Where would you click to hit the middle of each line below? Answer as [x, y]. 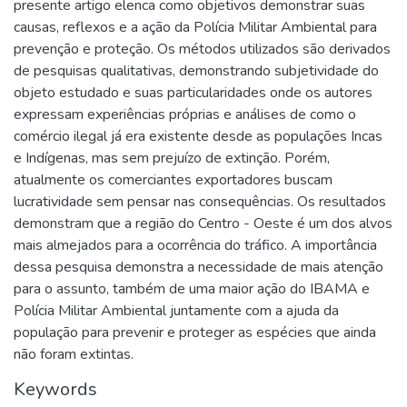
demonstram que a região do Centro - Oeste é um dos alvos [203, 223]
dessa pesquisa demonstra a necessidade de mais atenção [199, 267]
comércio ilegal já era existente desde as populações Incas [198, 136]
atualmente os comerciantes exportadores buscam [173, 180]
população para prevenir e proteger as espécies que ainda [195, 333]
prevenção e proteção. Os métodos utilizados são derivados [202, 49]
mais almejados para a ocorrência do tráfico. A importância [195, 245]
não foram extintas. [74, 354]
